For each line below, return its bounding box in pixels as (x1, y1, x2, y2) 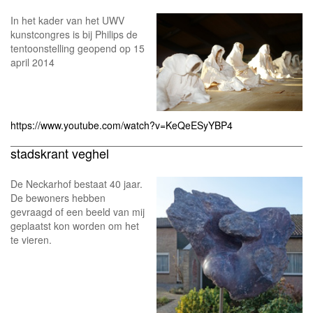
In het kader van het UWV (10, 13, 124, 28)
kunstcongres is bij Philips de (10, 27, 138, 42)
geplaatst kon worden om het (10, 218, 139, 233)
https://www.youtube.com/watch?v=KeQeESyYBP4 (10, 117, 233, 132)
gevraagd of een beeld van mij (10, 204, 145, 219)
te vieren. (10, 232, 52, 247)
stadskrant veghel (10, 143, 109, 162)
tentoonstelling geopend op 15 (10, 41, 145, 56)
